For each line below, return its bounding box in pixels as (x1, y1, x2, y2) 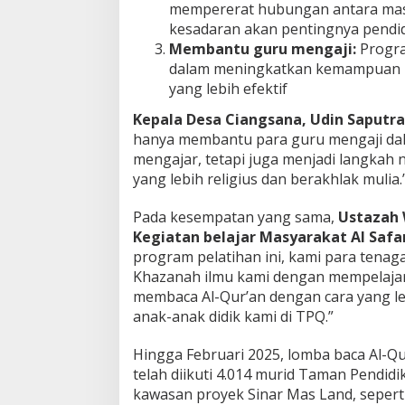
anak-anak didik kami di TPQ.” (133, 306, 334, 326)
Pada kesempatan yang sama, (133, 206, 338, 227)
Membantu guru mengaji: (169, 39, 356, 59)
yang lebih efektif (169, 79, 287, 99)
